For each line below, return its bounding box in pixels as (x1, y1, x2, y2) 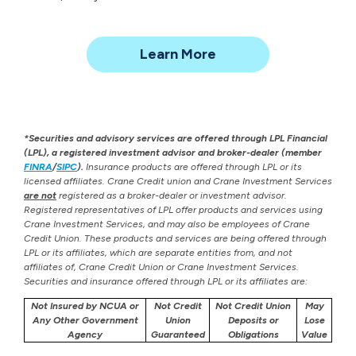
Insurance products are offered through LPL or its (83, 161, 302, 173)
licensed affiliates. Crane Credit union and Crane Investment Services (24, 176, 332, 188)
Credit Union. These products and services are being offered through (24, 233, 327, 245)
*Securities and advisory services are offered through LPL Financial (24, 133, 327, 145)
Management (215, 87, 304, 106)
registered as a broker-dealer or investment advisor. (56, 190, 287, 202)
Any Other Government (32, 315, 138, 327)
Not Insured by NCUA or (31, 300, 139, 312)
